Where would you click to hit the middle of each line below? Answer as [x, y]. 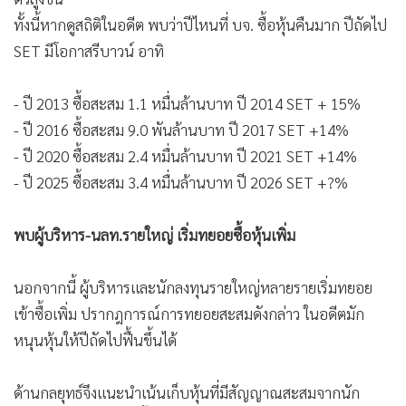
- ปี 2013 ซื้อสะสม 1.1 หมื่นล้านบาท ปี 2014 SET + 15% [187, 103]
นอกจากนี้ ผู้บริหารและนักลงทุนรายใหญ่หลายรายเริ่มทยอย [193, 287]
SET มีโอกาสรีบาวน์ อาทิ [89, 50]
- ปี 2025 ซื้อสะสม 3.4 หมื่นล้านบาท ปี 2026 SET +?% [181, 182]
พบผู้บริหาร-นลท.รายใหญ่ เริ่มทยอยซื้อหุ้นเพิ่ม [155, 234]
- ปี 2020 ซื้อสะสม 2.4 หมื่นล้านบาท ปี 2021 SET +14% [185, 155]
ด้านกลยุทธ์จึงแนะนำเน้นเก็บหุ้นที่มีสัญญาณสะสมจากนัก [187, 392]
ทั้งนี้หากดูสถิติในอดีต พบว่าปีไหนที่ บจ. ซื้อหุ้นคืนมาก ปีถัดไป [200, 24]
